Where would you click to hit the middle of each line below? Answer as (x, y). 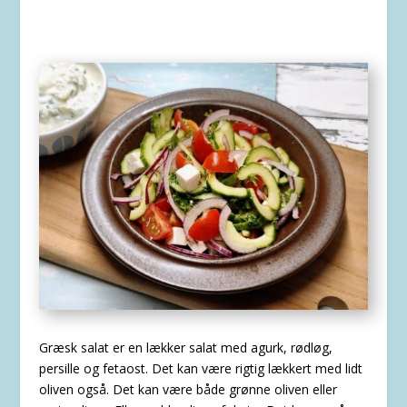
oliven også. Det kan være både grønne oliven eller (188, 390)
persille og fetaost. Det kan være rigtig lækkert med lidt (200, 369)
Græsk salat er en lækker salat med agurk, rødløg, (185, 348)
